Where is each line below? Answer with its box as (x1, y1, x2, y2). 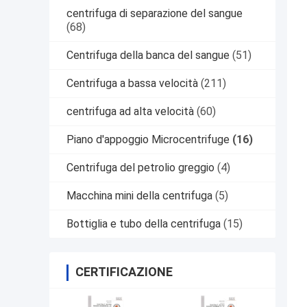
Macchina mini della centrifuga (66, 189, 212, 203)
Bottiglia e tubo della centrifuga (66, 217, 221, 231)
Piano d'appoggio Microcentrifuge (66, 133, 230, 147)
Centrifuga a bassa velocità (66, 77, 198, 90)
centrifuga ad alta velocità (66, 105, 194, 119)
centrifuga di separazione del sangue (66, 7, 243, 21)
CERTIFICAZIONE (75, 265, 173, 280)
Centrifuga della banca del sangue (66, 49, 230, 62)
